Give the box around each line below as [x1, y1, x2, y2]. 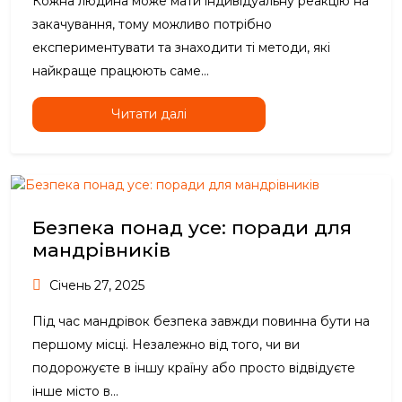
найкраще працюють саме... [32, 63, 209, 80]
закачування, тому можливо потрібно [32, 16, 272, 33]
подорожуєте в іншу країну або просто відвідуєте [32, 360, 355, 377]
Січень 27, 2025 [46, 277, 144, 294]
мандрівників [32, 239, 170, 262]
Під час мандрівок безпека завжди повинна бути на [32, 313, 370, 330]
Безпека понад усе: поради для [32, 216, 352, 240]
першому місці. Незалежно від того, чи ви [32, 336, 300, 354]
